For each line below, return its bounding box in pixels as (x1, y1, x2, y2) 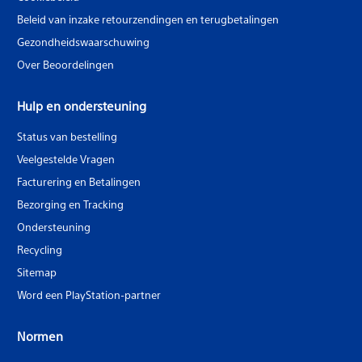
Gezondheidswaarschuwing (17, 35, 149, 49)
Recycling (17, 242, 62, 257)
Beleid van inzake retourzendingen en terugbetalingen (17, 12, 279, 27)
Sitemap (17, 265, 57, 280)
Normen (17, 328, 63, 344)
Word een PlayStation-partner (17, 288, 161, 302)
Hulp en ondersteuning (17, 98, 146, 114)
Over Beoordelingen (17, 57, 114, 72)
